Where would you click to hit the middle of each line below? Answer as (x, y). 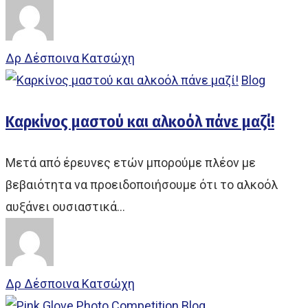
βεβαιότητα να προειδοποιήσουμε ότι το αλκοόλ (142, 185)
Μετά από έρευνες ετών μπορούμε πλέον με (131, 163)
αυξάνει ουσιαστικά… (65, 207)
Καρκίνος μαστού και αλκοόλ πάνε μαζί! (140, 122)
